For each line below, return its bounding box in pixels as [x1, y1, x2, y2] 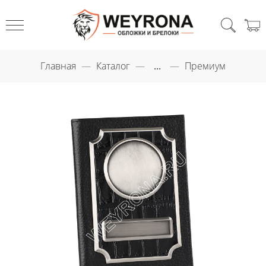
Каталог [96, 59, 130, 73]
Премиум [185, 59, 226, 73]
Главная [40, 59, 76, 73]
